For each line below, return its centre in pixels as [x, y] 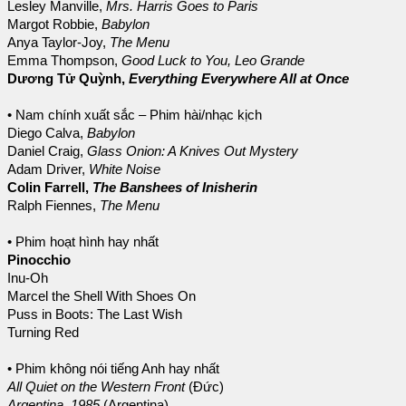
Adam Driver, [48, 169]
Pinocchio [39, 260]
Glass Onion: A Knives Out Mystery [193, 151]
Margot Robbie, [54, 24]
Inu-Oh [28, 278]
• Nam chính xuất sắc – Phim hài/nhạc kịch [135, 115]
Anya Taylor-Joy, [58, 42]
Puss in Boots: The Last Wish [95, 314]
